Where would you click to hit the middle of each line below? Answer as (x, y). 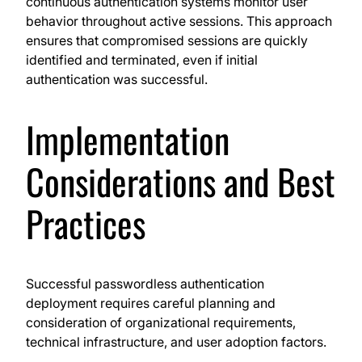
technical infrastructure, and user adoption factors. (176, 342)
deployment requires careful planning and (151, 303)
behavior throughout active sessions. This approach (179, 21)
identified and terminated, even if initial (142, 60)
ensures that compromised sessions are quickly (167, 41)
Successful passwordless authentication (145, 284)
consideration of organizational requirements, (161, 323)
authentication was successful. (117, 80)
